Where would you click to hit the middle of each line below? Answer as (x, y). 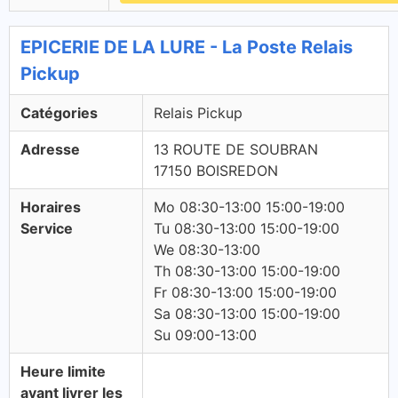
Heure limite (63, 371)
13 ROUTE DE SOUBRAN (236, 149)
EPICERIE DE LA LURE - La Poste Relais (187, 47)
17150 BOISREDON (216, 171)
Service (47, 228)
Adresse (50, 149)
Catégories (59, 113)
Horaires (51, 207)
